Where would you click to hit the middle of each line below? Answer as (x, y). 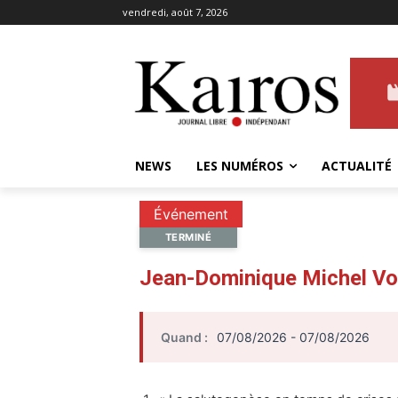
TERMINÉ (188, 238)
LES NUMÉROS (240, 166)
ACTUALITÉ (357, 166)
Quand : (184, 338)
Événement (191, 215)
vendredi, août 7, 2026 (175, 12)
